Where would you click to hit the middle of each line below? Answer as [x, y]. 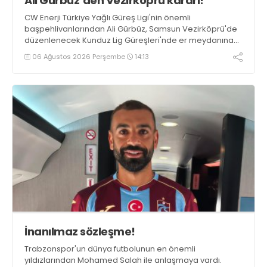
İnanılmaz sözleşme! [80, 232]
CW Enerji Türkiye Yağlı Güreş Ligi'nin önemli [108, 17]
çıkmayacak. [49, 51]
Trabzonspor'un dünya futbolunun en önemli [110, 249]
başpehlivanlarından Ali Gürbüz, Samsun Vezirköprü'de [131, 29]
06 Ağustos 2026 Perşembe [79, 56]
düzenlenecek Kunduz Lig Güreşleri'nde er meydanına [129, 40]
